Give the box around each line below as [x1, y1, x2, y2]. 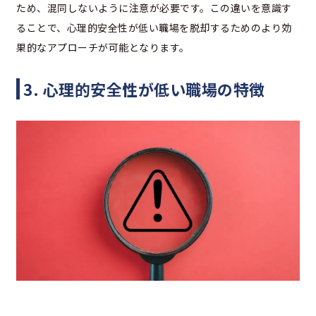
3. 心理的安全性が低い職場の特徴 [23, 78, 265, 101]
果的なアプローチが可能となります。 [16, 40, 190, 55]
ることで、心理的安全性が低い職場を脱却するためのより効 [16, 20, 292, 35]
